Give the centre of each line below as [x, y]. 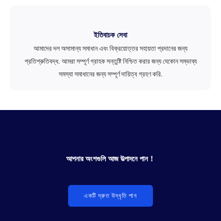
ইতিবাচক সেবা [110, 35]
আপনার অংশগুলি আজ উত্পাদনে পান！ [110, 159]
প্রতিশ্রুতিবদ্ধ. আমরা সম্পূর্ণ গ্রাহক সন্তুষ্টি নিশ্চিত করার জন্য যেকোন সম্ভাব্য [110, 61]
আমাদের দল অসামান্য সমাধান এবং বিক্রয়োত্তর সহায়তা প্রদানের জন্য [110, 48]
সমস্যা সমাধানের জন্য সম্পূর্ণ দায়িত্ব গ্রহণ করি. [110, 74]
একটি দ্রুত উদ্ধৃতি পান [110, 195]
